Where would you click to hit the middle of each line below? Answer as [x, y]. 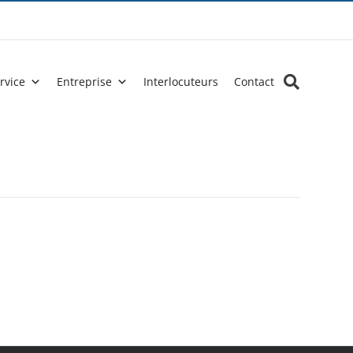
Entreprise [85, 82]
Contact [255, 82]
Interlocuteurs [181, 82]
